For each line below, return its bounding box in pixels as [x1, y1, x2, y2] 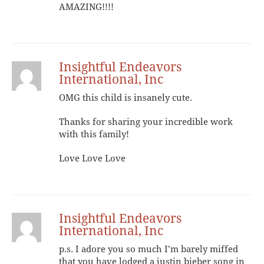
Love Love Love [59, 153, 126, 164]
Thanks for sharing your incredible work [59, 116, 233, 127]
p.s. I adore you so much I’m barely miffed [59, 243, 238, 255]
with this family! [59, 128, 129, 140]
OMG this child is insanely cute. [59, 92, 192, 103]
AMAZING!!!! [59, 1, 114, 12]
